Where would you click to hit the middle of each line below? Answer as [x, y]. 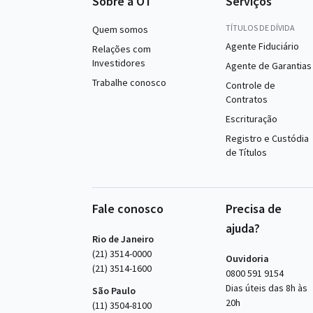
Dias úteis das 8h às [266, 288]
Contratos [246, 99]
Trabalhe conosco [129, 82]
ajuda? [242, 228]
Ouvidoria [247, 259]
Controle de [250, 85]
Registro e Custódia [267, 138]
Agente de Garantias [268, 66]
